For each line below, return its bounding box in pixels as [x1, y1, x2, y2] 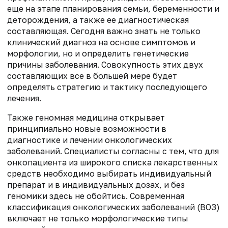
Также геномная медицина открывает [7, 112, 165, 123]
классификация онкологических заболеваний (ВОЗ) [7, 202, 220, 212]
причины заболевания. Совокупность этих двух [7, 59, 203, 70]
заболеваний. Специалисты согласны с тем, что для [7, 146, 219, 156]
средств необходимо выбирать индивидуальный [7, 168, 211, 179]
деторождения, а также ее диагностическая [7, 14, 189, 25]
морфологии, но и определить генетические [7, 48, 189, 59]
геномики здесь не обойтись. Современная [7, 190, 184, 201]
